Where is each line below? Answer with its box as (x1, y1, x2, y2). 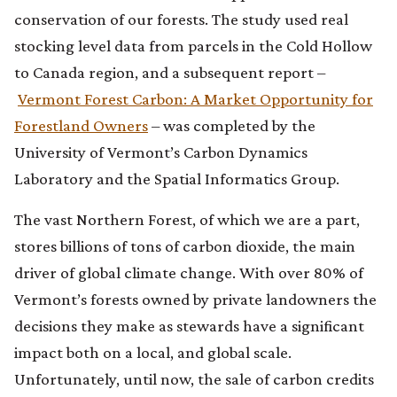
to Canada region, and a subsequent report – (14, 62, 325, 82)
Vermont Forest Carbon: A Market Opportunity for (18, 89, 373, 108)
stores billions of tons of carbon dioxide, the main (14, 236, 355, 255)
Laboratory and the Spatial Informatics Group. (14, 168, 339, 188)
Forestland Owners (14, 115, 148, 135)
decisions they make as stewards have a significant (14, 315, 364, 335)
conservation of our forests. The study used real (14, 9, 348, 28)
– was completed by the (148, 115, 315, 135)
